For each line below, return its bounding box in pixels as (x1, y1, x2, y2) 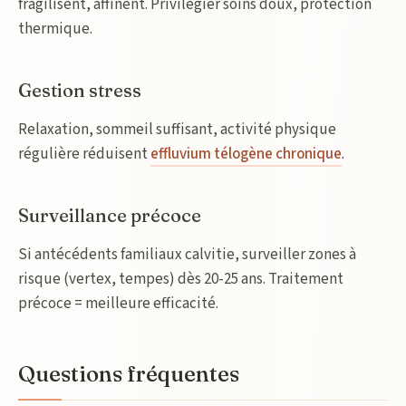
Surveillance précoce (18, 204, 201, 227)
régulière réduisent (18, 143, 150, 165)
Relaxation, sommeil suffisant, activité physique (18, 119, 336, 140)
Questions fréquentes (18, 361, 239, 387)
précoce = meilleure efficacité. (18, 293, 218, 314)
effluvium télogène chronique (150, 143, 342, 165)
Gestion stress (18, 79, 141, 101)
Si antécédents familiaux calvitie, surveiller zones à (18, 244, 356, 266)
